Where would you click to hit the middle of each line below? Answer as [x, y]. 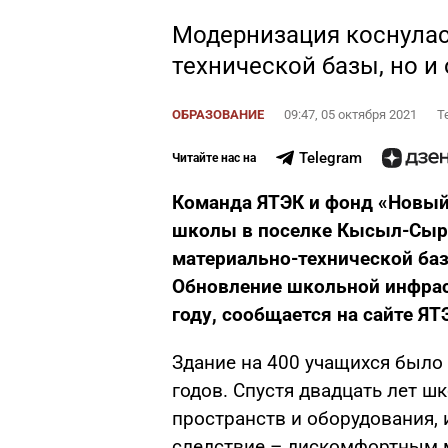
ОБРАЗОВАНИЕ [218, 114]
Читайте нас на [214, 158]
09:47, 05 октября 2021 [350, 114]
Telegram [330, 158]
